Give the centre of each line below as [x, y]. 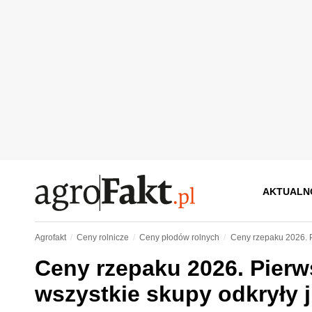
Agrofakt [50, 237]
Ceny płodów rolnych [180, 237]
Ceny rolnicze [102, 237]
